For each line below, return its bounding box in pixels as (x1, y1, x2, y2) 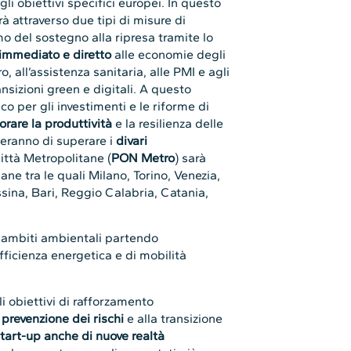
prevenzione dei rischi (2, 310, 125, 326)
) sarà (175, 150, 207, 166)
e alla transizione (124, 310, 223, 326)
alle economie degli (111, 47, 226, 63)
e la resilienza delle (112, 116, 224, 132)
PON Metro (111, 150, 175, 166)
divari (113, 133, 148, 149)
